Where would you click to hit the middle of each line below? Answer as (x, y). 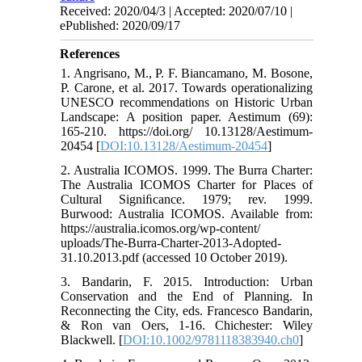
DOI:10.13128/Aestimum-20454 (184, 146)
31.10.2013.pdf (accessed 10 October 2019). (175, 258)
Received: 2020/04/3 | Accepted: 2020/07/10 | (177, 11)
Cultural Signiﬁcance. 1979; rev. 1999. (187, 200)
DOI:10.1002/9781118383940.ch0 (211, 340)
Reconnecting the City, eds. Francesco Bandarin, (187, 311)
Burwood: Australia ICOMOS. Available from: (187, 214)
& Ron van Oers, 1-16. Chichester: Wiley (187, 326)
